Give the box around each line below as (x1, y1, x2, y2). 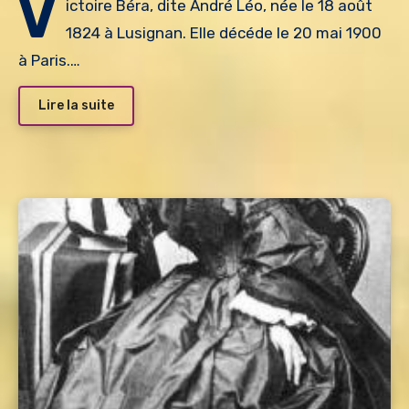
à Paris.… (18, 51, 80, 70)
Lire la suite (38, 97, 114, 113)
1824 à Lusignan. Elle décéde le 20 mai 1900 (66, 24, 382, 43)
